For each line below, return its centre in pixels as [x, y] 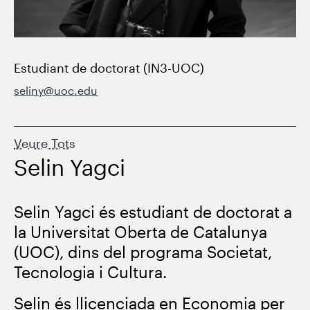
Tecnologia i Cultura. [90, 272]
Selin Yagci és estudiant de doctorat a [153, 211]
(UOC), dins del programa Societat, [143, 252]
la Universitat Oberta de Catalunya [140, 231]
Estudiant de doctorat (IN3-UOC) [109, 67]
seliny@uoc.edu [56, 90]
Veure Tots [45, 143]
